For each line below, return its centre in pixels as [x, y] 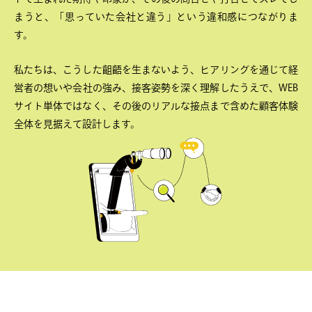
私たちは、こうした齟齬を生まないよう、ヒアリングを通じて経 [156, 70]
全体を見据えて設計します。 [77, 124]
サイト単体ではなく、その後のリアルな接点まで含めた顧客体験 [156, 106]
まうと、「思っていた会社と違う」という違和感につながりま [156, 16]
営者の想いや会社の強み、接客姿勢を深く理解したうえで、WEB [156, 88]
